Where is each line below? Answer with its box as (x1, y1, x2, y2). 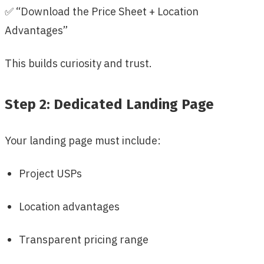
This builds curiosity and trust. (5, 57, 152, 71)
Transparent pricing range (19, 233, 148, 247)
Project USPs (19, 167, 82, 181)
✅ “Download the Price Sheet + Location (5, 5, 199, 19)
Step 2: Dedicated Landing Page (5, 96, 214, 113)
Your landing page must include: (5, 134, 161, 148)
